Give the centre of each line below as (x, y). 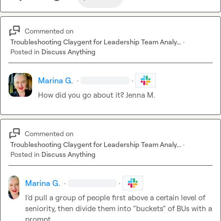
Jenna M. (140, 95)
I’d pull (37, 198)
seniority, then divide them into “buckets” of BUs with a (119, 209)
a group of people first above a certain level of (127, 198)
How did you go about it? (82, 95)
